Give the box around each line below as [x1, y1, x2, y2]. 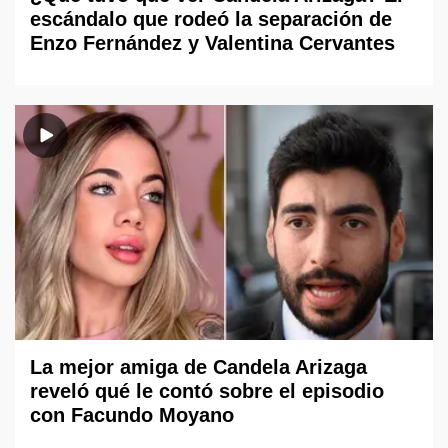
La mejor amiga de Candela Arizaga [30, 356, 367, 379]
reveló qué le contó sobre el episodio [30, 380, 384, 403]
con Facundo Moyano [30, 404, 234, 427]
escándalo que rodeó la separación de [30, 8, 392, 31]
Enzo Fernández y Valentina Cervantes [30, 32, 395, 55]
